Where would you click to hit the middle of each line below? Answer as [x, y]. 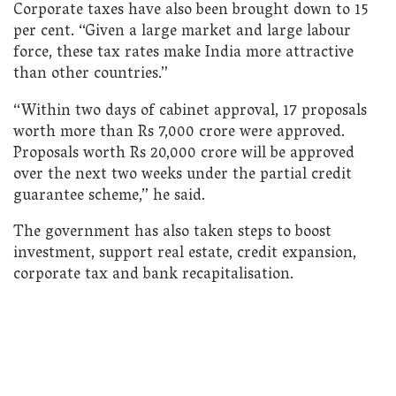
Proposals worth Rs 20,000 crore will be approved [184, 154]
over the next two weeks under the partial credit [183, 175]
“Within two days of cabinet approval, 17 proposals [190, 111]
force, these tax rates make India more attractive [183, 53]
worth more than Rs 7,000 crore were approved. [179, 133]
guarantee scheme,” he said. [109, 196]
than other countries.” [91, 74]
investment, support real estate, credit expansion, [185, 255]
